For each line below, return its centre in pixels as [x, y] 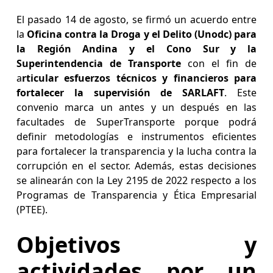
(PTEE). [32, 210]
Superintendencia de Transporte [98, 64]
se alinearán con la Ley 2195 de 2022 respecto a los [136, 181]
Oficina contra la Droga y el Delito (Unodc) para [142, 34]
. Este [241, 93]
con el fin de [219, 64]
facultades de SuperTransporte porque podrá [136, 122]
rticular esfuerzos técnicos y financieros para [139, 78]
